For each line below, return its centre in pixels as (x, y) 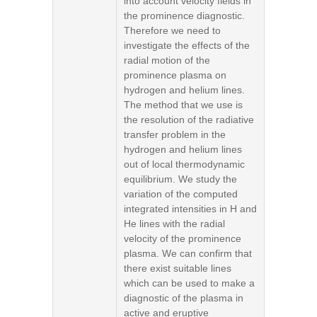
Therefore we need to (172, 30)
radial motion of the (167, 60)
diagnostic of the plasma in (184, 298)
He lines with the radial (174, 224)
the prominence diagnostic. (184, 16)
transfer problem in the (175, 134)
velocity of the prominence (183, 238)
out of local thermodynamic (184, 164)
